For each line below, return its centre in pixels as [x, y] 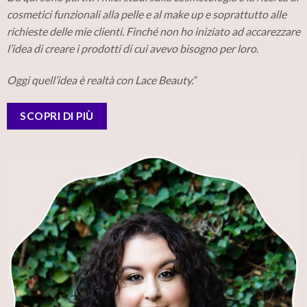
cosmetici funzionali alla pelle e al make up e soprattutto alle [146, 14]
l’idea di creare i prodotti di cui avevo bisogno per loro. [133, 48]
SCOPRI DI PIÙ [57, 115]
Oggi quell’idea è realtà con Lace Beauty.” [101, 79]
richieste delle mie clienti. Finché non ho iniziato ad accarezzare [153, 31]
